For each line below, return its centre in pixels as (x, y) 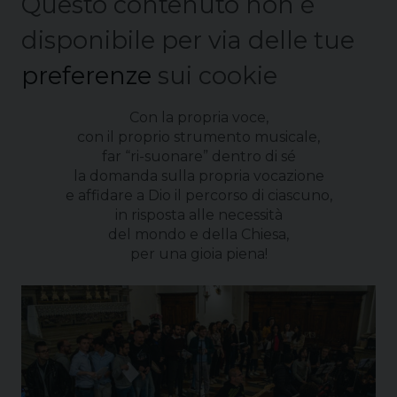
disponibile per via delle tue (188, 41)
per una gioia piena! (198, 254)
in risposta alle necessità (198, 215)
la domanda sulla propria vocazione (198, 176)
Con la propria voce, (198, 118)
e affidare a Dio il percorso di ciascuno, (198, 196)
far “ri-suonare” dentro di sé (198, 157)
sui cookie (214, 76)
